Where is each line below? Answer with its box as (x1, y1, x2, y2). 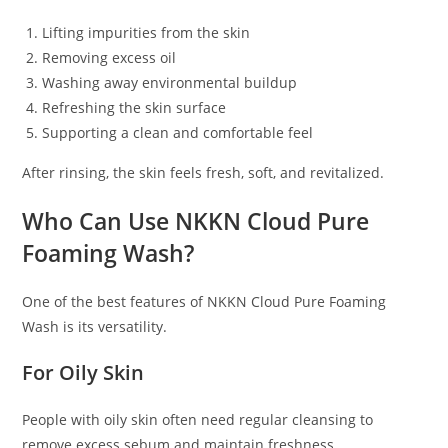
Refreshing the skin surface (42, 98, 227, 118)
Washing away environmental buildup (42, 73, 298, 93)
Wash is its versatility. (22, 317, 168, 337)
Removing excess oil (42, 48, 177, 68)
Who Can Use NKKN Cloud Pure (22, 205, 370, 238)
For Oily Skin (22, 359, 145, 387)
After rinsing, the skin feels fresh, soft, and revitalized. (22, 163, 385, 183)
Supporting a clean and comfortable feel (42, 123, 314, 143)
